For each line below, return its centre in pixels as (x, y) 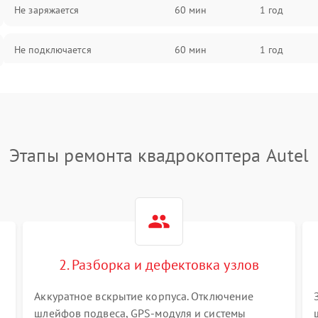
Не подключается (53, 50)
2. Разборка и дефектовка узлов (159, 265)
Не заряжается (47, 10)
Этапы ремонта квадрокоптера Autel (159, 155)
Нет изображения (54, 89)
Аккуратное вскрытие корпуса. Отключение (144, 296)
